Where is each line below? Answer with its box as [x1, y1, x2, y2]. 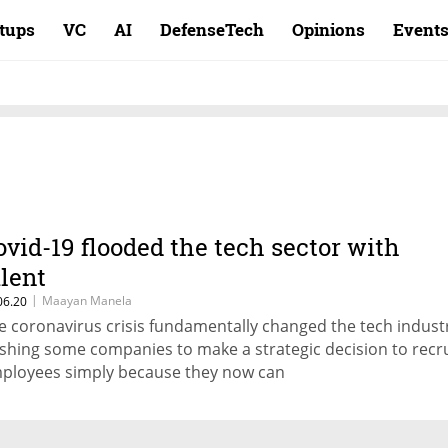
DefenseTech [160, 18, 264, 41]
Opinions [292, 18, 365, 41]
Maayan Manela [42, 292, 132, 309]
